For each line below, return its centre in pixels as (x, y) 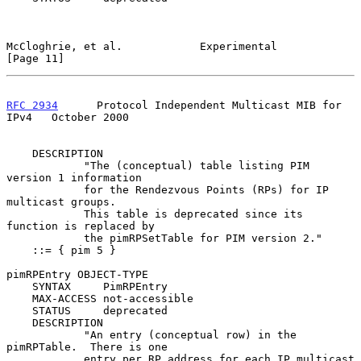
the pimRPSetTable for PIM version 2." (45, 238)
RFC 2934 (32, 105)
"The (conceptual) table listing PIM (45, 165)
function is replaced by (81, 226)
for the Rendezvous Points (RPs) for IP (45, 189)
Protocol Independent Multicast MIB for (200, 105)
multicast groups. (61, 201)
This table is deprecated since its (45, 214)
